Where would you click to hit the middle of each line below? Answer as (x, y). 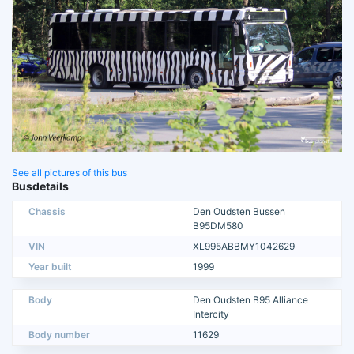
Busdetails (40, 186)
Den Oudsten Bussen (239, 211)
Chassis (47, 211)
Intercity (211, 314)
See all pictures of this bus (70, 172)
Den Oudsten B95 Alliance (250, 299)
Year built (50, 266)
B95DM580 (218, 225)
